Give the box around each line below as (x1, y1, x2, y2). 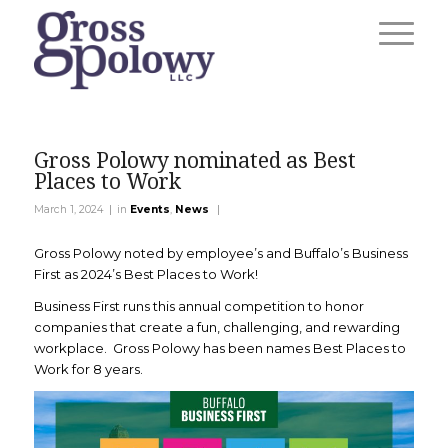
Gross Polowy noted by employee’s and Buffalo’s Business (33, 245, 408, 261)
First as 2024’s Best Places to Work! (33, 266, 258, 282)
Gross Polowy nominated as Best (33, 148, 356, 173)
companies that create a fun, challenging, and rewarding (33, 319, 400, 336)
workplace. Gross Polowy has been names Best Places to (33, 340, 406, 357)
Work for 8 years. (33, 361, 149, 378)
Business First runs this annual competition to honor (33, 298, 364, 315)
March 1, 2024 (33, 203, 104, 216)
